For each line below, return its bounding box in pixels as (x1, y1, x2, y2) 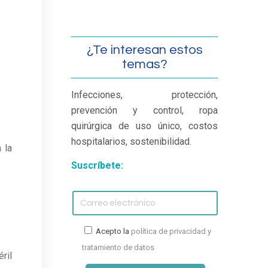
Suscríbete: (71, 159, 124, 171)
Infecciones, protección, (71, 89, 218, 100)
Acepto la (96, 227, 132, 236)
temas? (121, 57, 167, 71)
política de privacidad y (131, 227, 212, 236)
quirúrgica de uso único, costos (71, 120, 218, 132)
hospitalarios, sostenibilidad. (71, 136, 192, 147)
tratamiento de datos (82, 243, 155, 252)
